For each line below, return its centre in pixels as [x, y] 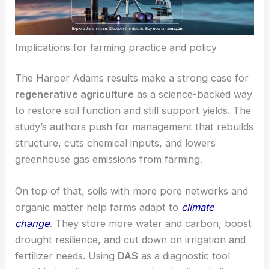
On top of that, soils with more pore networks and [132, 239]
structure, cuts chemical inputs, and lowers [116, 190]
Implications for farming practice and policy [116, 95]
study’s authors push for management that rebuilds [134, 174]
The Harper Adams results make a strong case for [132, 125]
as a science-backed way [193, 141]
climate [198, 255]
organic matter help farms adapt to [98, 255]
